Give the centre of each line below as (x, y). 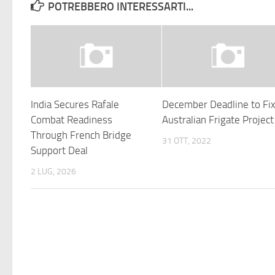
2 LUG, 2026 (53, 171)
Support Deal (59, 150)
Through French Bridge (81, 135)
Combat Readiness (72, 119)
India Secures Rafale (75, 104)
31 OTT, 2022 (187, 141)
